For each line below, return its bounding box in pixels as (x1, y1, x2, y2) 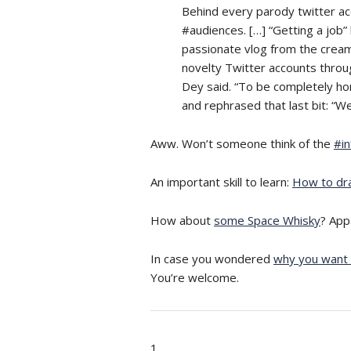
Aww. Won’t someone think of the (150, 135, 334, 151)
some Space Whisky (214, 212, 320, 228)
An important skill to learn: (150, 173, 292, 190)
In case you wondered (150, 250, 273, 266)
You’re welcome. (150, 269, 239, 285)
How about (150, 212, 214, 228)
